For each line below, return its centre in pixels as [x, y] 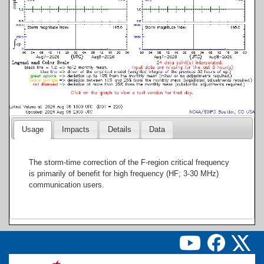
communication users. [67, 184]
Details [119, 130]
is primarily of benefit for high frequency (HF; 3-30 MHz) [124, 173]
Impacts [75, 130]
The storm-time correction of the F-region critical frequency [129, 162]
